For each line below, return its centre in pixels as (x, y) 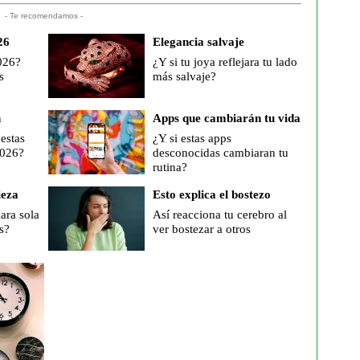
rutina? (170, 167)
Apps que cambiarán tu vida (226, 118)
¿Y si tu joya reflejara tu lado (225, 62)
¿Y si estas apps (192, 138)
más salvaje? (184, 76)
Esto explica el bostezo (211, 194)
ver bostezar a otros (201, 229)
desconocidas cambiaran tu (220, 153)
